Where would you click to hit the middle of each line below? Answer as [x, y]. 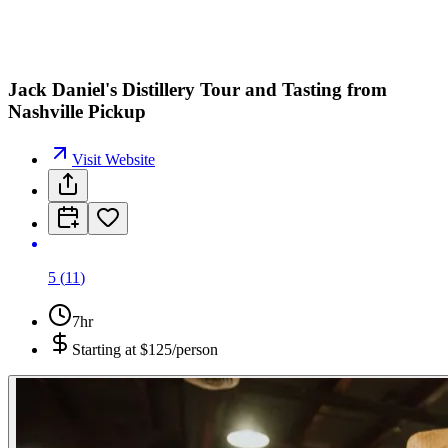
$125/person [179, 350]
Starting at [106, 350]
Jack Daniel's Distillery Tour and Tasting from [197, 89]
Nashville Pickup [77, 111]
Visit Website [113, 160]
